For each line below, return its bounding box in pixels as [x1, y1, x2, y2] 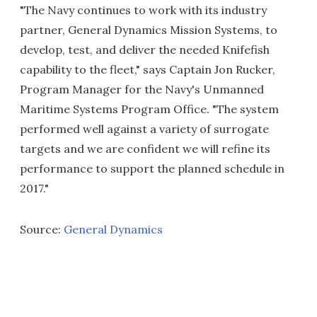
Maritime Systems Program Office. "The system [20, 102, 279, 117]
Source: [20, 222, 64, 237]
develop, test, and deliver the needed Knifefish [20, 42, 270, 57]
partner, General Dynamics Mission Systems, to [20, 23, 277, 38]
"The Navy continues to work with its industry [20, 3, 267, 18]
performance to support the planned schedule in [20, 161, 284, 176]
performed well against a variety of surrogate [20, 122, 269, 137]
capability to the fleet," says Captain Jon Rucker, [20, 62, 275, 77]
